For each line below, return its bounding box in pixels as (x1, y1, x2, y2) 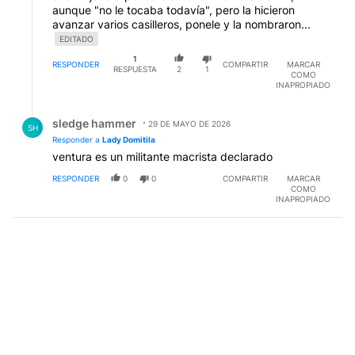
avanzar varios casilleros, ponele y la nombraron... (52, 17, 311, 32)
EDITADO (59, 34, 94, 44)
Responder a (52, 134, 102, 144)
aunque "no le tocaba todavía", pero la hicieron (52, 3, 295, 17)
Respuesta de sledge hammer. (13, 103, 192, 119)
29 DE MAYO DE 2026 (148, 118, 231, 128)
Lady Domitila (102, 134, 155, 144)
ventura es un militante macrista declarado (52, 149, 273, 163)
